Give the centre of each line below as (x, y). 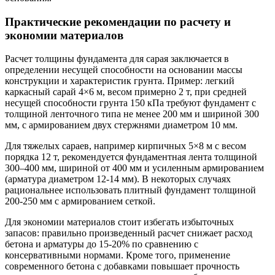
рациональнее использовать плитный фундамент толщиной (130, 190)
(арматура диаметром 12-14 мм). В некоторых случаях (118, 179)
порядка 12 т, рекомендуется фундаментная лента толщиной (131, 157)
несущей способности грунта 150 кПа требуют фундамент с (130, 103)
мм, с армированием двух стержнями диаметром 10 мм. (121, 125)
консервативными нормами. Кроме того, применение (118, 255)
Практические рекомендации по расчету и (118, 21)
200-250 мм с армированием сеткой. (80, 201)
